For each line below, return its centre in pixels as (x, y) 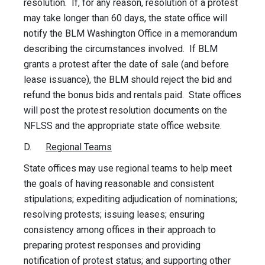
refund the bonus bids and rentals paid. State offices (132, 95)
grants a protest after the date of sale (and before (126, 64)
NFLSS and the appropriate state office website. (124, 126)
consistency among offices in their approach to (120, 230)
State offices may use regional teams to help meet (128, 169)
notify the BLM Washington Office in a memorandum (130, 34)
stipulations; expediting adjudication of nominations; (130, 199)
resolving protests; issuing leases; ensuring (114, 215)
